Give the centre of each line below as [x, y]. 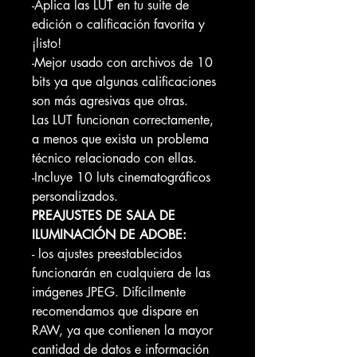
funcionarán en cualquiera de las [121, 273]
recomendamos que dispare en [115, 311]
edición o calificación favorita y [118, 24]
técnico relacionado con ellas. [114, 158]
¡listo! [47, 43]
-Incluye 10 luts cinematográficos [121, 177]
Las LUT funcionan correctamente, [123, 120]
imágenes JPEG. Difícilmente [109, 292]
